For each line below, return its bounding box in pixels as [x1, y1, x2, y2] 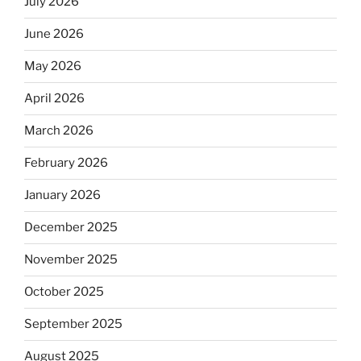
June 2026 [24, 27, 84, 42]
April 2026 [24, 91, 85, 106]
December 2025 [24, 220, 118, 235]
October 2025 [24, 284, 104, 300]
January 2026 [24, 188, 101, 203]
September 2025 [24, 317, 122, 332]
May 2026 [24, 59, 81, 74]
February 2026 [24, 156, 108, 171]
